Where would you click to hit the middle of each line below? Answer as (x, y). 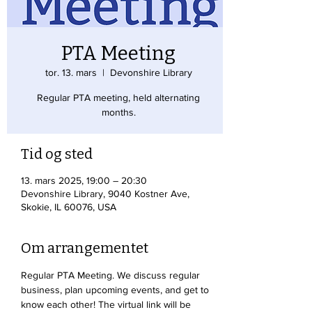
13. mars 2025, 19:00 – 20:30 (84, 180)
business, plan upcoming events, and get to (116, 290)
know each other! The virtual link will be (107, 304)
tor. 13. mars (71, 72)
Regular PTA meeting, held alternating (118, 97)
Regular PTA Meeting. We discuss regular (112, 275)
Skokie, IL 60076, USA (69, 207)
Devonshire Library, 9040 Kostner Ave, (105, 194)
